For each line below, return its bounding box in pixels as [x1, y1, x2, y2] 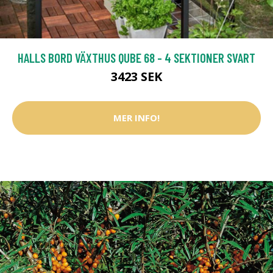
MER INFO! [113, 112, 160, 124]
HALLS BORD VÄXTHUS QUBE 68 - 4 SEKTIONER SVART [18, 49, 255, 65]
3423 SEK [111, 68, 162, 85]
